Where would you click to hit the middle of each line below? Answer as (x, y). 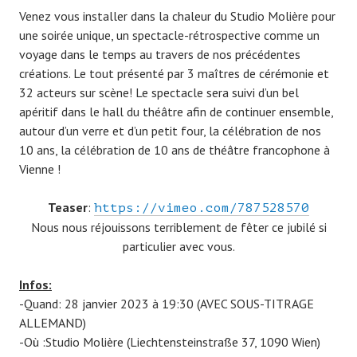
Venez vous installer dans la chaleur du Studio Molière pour (177, 16)
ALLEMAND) (53, 323)
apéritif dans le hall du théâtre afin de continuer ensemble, (176, 112)
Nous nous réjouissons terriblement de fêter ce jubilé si (178, 228)
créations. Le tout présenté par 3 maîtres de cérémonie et (174, 74)
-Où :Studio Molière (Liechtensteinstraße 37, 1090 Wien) (170, 342)
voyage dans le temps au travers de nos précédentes (160, 55)
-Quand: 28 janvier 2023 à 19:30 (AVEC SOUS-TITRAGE (167, 304)
